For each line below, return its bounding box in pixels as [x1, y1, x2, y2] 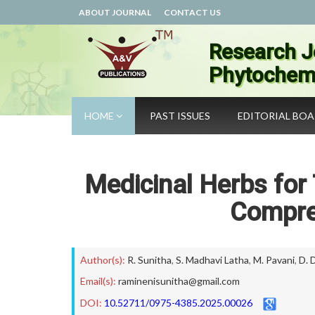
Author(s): [80, 254, 125, 266]
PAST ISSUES [150, 110, 210, 122]
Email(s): [80, 275, 116, 287]
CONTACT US [164, 7, 221, 18]
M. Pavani [253, 254, 295, 266]
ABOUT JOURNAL [79, 7, 151, 18]
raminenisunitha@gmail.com [118, 275, 240, 287]
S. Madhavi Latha [176, 254, 249, 266]
